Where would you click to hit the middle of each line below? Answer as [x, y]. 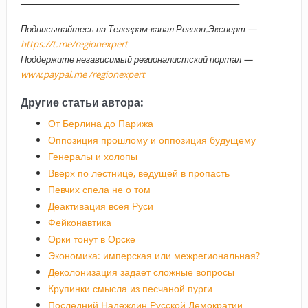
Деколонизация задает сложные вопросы [141, 272]
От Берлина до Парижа [100, 123]
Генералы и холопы [92, 156]
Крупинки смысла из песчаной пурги [130, 288]
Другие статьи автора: [82, 102]
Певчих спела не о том [99, 189]
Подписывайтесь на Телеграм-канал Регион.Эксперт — [138, 29]
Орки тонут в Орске [91, 239]
